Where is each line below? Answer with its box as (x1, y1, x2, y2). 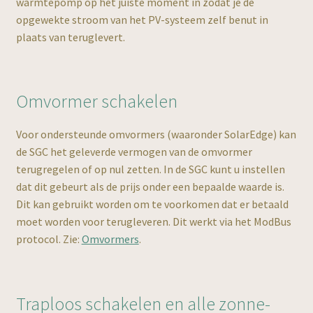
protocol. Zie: (15, 232, 82, 247)
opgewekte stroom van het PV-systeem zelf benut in (15, 13, 268, 27)
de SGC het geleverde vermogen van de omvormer (15, 145, 252, 159)
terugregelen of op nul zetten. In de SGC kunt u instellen (15, 162, 285, 177)
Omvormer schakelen (15, 90, 177, 113)
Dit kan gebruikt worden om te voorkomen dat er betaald (15, 197, 289, 212)
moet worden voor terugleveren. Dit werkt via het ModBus (15, 214, 291, 229)
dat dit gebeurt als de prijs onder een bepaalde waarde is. (15, 180, 284, 194)
